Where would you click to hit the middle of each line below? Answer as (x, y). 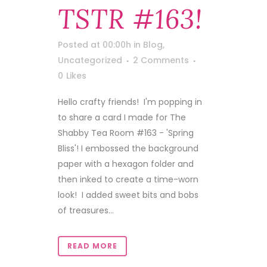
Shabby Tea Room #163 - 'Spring (126, 133)
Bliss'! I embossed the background (128, 148)
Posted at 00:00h (94, 45)
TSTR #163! (130, 19)
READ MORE (92, 246)
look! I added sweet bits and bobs (128, 195)
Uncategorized (90, 60)
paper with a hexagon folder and (126, 164)
